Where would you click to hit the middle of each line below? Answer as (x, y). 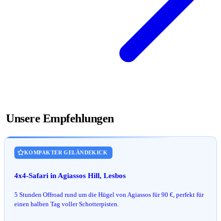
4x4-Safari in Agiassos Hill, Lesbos (70, 175)
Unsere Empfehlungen (60, 119)
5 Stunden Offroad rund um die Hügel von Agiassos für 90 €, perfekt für (109, 194)
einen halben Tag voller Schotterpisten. (67, 204)
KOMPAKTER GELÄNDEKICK (66, 152)
